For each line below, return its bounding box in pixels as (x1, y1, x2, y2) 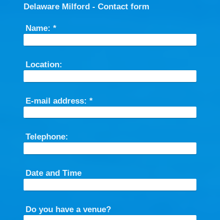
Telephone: (25, 132, 68, 142)
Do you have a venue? (25, 204, 111, 214)
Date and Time (25, 168, 82, 178)
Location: (25, 60, 62, 69)
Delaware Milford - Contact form (24, 2, 149, 12)
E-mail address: (25, 96, 87, 106)
